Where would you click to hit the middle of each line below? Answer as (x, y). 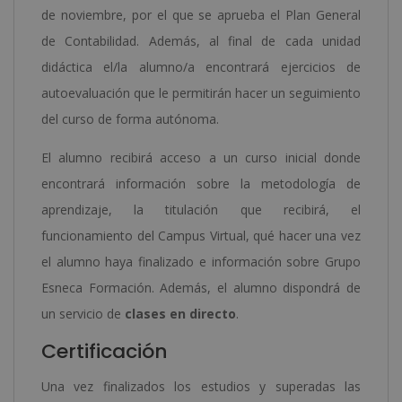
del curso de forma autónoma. (130, 118)
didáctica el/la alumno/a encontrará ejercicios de (201, 66)
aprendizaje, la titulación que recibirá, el (201, 209)
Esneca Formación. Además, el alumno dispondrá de (201, 287)
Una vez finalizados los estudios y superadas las (201, 386)
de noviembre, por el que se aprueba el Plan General (201, 14)
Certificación (105, 351)
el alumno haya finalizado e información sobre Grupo (201, 261)
